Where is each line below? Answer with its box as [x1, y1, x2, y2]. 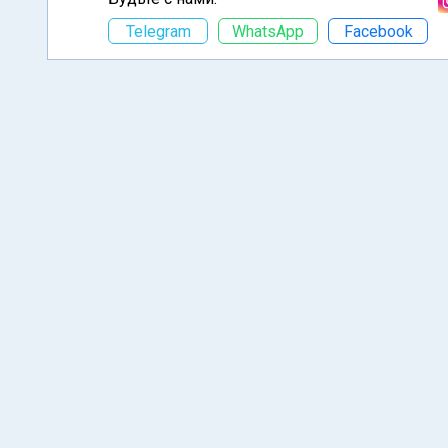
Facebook [343, 21, 413, 41]
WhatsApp [232, 21, 304, 41]
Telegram [125, 21, 191, 41]
